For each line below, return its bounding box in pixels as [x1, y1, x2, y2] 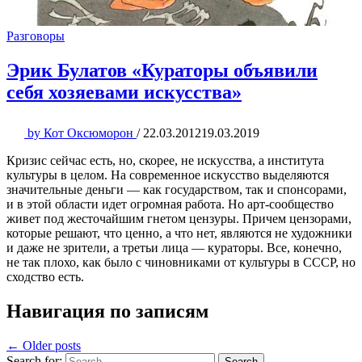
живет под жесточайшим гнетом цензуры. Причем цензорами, [6, 212, 351, 225]
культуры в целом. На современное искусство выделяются [6, 168, 329, 182]
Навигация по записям [6, 300, 208, 322]
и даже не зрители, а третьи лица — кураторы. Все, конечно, [6, 241, 342, 255]
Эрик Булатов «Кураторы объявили [6, 60, 318, 82]
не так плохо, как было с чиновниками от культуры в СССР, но [6, 255, 356, 269]
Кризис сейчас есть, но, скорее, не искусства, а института [6, 154, 324, 167]
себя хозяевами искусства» [6, 82, 242, 103]
